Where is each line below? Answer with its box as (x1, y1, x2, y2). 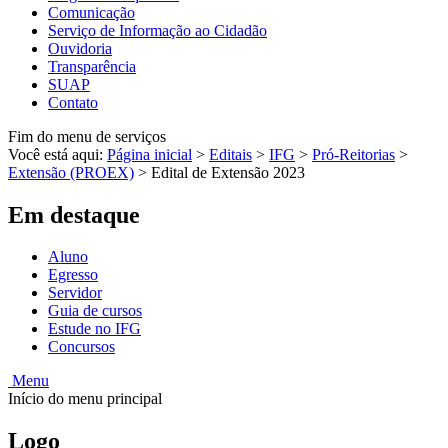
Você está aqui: (8, 145, 107, 163)
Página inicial (107, 145, 192, 163)
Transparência (48, 57, 136, 75)
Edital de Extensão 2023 (151, 163, 305, 181)
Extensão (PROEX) (8, 163, 134, 181)
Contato (48, 93, 98, 111)
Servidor (48, 284, 102, 302)
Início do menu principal (8, 390, 162, 408)
